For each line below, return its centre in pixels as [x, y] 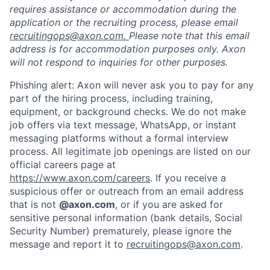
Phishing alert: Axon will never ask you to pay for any [132, 85]
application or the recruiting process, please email [124, 22]
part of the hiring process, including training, [111, 98]
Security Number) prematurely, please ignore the [121, 231]
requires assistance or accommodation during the [123, 9]
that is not [34, 204]
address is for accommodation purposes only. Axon [127, 49]
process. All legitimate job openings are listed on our [130, 151]
